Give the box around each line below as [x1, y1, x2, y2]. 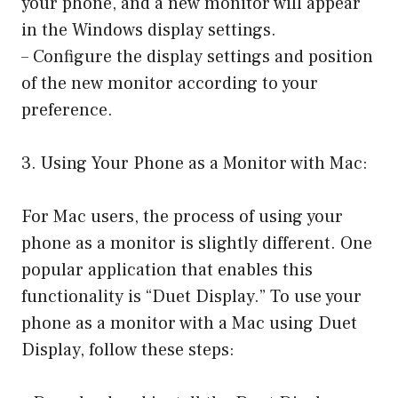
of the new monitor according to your [21, 71, 318, 95]
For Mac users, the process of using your [21, 204, 343, 228]
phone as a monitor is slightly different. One [21, 231, 372, 255]
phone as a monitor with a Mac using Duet [21, 311, 357, 335]
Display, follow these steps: [21, 338, 235, 362]
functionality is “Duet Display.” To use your [21, 284, 362, 308]
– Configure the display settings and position [21, 44, 373, 68]
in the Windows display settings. [21, 18, 276, 42]
